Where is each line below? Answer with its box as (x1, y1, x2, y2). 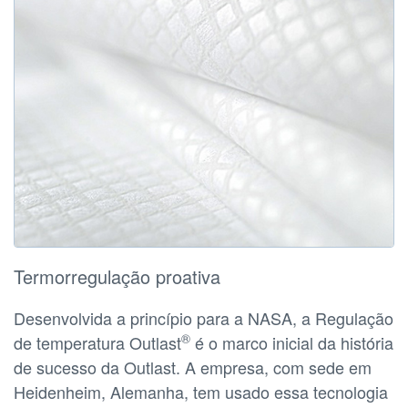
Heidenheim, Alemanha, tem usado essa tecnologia (14, 379, 388, 403)
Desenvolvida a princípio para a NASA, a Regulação (14, 305, 393, 330)
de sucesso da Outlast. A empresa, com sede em (14, 354, 372, 379)
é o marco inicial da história (190, 330, 393, 354)
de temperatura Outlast (14, 330, 181, 354)
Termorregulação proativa (14, 262, 220, 290)
